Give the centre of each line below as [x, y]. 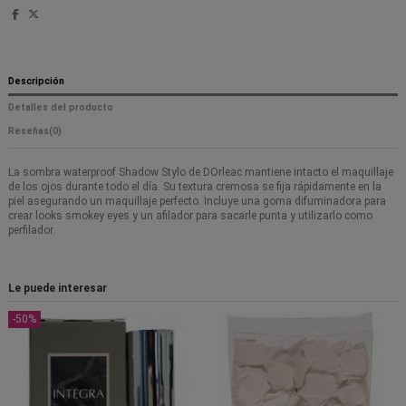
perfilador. [32, 231]
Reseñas [29, 131]
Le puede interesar [58, 289]
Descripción [36, 81]
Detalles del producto [61, 107]
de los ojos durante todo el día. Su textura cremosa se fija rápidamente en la [195, 187]
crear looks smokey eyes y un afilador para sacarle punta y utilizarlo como [190, 216]
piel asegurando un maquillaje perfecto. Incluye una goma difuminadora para [197, 202]
